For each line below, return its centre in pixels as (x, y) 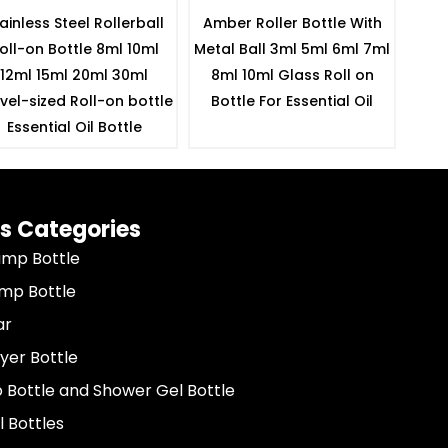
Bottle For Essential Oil (292, 100)
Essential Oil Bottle (74, 126)
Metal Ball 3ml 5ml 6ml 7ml (292, 48)
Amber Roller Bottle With (292, 22)
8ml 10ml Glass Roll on (292, 74)
